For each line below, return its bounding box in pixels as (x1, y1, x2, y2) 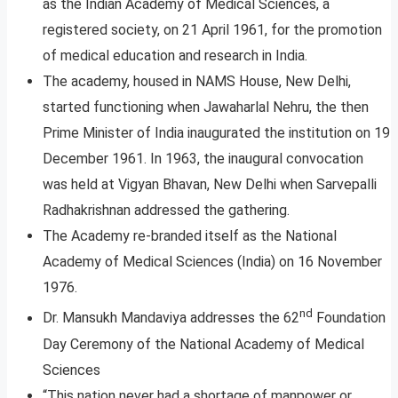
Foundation (313, 309, 386, 327)
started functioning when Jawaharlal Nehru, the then (43, 99, 369, 116)
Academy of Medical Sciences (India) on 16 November (43, 253, 382, 271)
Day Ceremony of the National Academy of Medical (43, 335, 364, 353)
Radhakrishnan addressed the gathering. (43, 202, 290, 219)
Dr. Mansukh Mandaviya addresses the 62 (43, 309, 299, 327)
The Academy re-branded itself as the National (43, 227, 337, 245)
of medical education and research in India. (43, 47, 307, 65)
